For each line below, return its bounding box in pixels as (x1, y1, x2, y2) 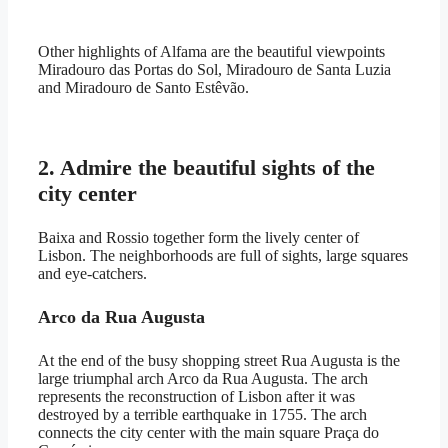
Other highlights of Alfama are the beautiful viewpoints (38, 42, 385, 60)
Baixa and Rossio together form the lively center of (38, 228, 359, 246)
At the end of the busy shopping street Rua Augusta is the (38, 351, 400, 369)
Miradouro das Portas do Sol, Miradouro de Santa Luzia (38, 60, 391, 78)
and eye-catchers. (38, 264, 147, 282)
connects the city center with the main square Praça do (38, 423, 379, 441)
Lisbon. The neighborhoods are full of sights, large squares (38, 246, 408, 264)
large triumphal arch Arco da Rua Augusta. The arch (38, 369, 368, 387)
